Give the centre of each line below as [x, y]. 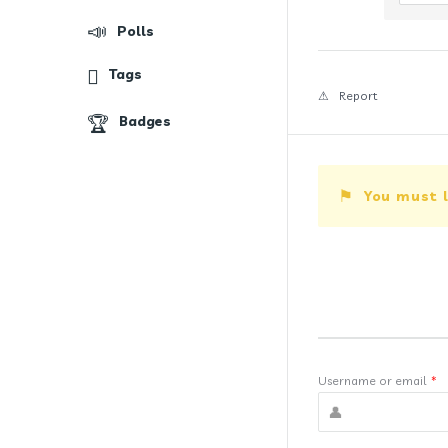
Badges [145, 121]
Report [358, 95]
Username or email [372, 380]
